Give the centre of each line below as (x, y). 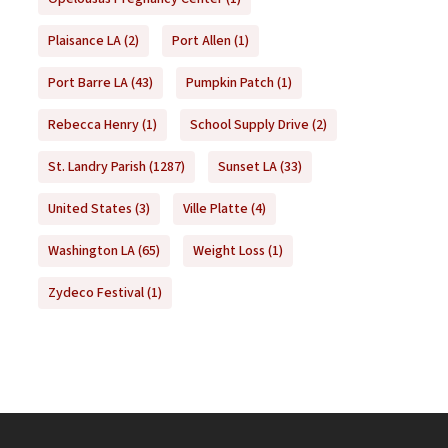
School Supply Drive (249, 125)
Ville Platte (215, 209)
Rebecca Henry (93, 125)
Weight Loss (228, 251)
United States (89, 209)
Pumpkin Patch (229, 83)
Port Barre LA (87, 83)
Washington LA (91, 251)
